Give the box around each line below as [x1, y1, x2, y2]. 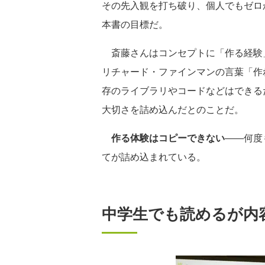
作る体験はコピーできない [111, 131, 225, 144]
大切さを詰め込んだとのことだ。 [102, 102, 244, 116]
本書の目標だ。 [102, 17, 168, 31]
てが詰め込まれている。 [102, 150, 206, 163]
